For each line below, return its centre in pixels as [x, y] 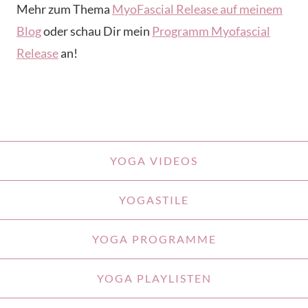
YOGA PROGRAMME [154, 239]
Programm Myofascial [211, 31]
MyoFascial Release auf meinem [197, 9]
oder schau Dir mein [97, 31]
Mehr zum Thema [64, 9]
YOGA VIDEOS [154, 161]
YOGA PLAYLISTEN [154, 278]
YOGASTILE [154, 200]
